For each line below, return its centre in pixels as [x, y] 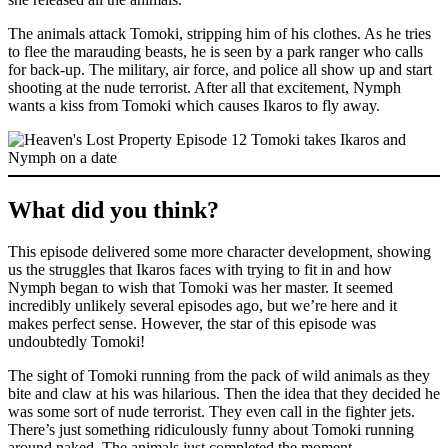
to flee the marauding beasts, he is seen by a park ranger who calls [215, 51]
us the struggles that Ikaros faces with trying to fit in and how [200, 270]
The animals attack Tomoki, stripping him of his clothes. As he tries [219, 33]
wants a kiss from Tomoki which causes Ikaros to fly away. [194, 105]
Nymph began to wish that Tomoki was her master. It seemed [200, 288]
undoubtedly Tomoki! [76, 342]
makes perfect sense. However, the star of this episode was [192, 324]
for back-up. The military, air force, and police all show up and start [220, 69]
